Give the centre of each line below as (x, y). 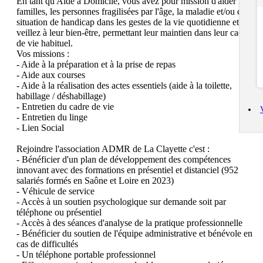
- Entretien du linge (52, 117)
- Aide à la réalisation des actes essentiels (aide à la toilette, (124, 86)
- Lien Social (40, 128)
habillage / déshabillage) (61, 96)
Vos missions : (43, 54)
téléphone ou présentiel (59, 213)
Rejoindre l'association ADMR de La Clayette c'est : (113, 149)
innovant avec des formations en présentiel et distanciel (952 (127, 170)
